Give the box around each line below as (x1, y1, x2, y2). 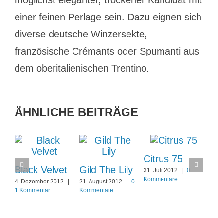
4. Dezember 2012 (15, 178, 64, 185)
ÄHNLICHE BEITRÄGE (15, 106, 138, 119)
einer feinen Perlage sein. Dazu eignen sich (15, 12, 201, 22)
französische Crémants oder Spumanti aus (15, 46, 199, 56)
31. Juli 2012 (144, 167, 178, 174)
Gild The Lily (79, 164, 133, 175)
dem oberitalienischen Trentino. (15, 63, 149, 73)
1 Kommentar (15, 187, 50, 194)
